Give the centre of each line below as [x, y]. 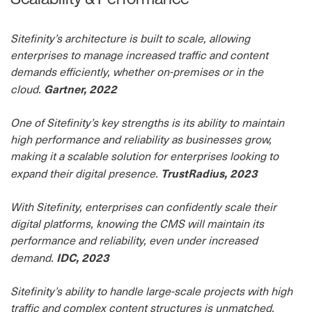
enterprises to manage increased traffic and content [139, 55]
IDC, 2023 [83, 257]
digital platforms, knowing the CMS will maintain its [137, 223]
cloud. [27, 89]
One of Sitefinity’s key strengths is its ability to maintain [147, 122]
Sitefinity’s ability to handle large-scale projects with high [151, 291]
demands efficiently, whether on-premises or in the [137, 71]
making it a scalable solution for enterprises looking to [145, 156]
